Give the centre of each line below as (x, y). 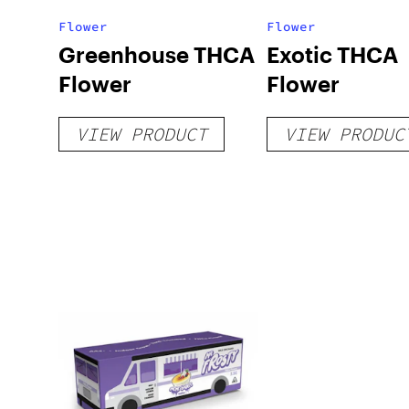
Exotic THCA (332, 54)
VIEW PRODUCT (142, 134)
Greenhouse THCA (157, 54)
